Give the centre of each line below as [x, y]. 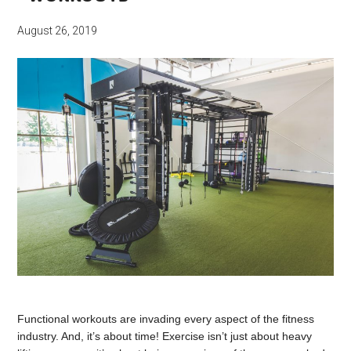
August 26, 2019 [58, 30]
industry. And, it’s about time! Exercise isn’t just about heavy [165, 337]
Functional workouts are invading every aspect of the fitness [166, 319]
